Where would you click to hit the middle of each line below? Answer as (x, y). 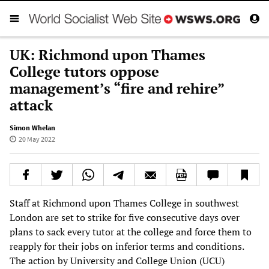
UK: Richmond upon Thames (107, 54)
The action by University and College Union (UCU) (117, 260)
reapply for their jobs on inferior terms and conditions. (127, 246)
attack (31, 105)
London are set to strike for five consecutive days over (125, 217)
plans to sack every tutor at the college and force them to (131, 231)
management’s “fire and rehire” (117, 88)
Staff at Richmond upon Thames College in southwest (124, 203)
